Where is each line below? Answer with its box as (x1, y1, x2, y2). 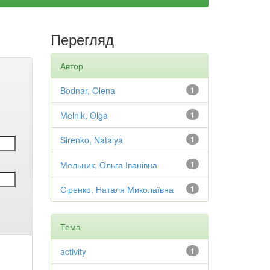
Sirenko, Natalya (60, 134, 123, 146)
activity (60, 245, 86, 257)
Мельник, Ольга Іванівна (60, 159, 157, 171)
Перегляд (50, 28, 114, 49)
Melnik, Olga (60, 109, 108, 121)
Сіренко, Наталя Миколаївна (60, 183, 174, 195)
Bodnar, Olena (60, 84, 115, 96)
